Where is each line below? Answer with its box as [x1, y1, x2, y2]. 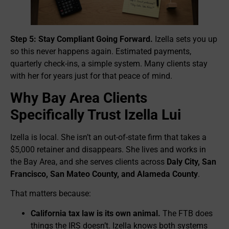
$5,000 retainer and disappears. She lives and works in [10, 144, 206, 154]
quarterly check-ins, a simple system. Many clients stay [10, 58, 208, 68]
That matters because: [10, 189, 91, 199]
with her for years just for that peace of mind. [10, 71, 172, 81]
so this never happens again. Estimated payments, [10, 46, 191, 56]
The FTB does [161, 208, 213, 218]
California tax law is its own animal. [31, 208, 161, 218]
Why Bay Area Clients [10, 89, 147, 106]
